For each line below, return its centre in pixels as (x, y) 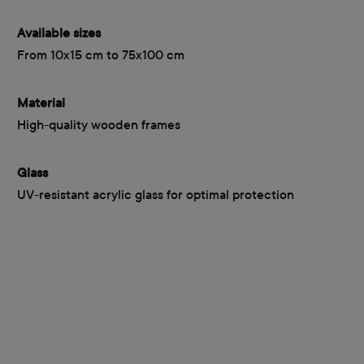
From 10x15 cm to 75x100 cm (101, 54)
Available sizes (59, 32)
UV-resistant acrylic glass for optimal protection (156, 194)
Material (41, 102)
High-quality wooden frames (99, 124)
